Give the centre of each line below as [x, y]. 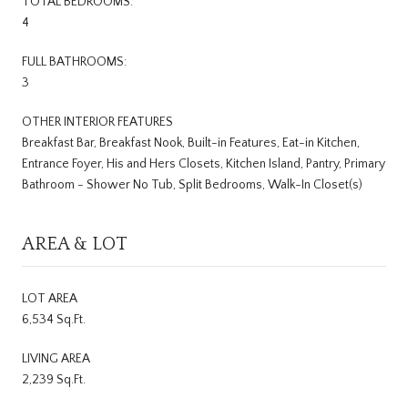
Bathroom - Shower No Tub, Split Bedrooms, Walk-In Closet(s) [192, 184]
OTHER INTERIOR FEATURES [97, 122]
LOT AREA [50, 298]
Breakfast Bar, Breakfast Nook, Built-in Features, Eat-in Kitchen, [191, 143]
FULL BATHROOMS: [74, 61]
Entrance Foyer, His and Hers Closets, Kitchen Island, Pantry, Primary [204, 163]
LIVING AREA [56, 358]
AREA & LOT [75, 244]
